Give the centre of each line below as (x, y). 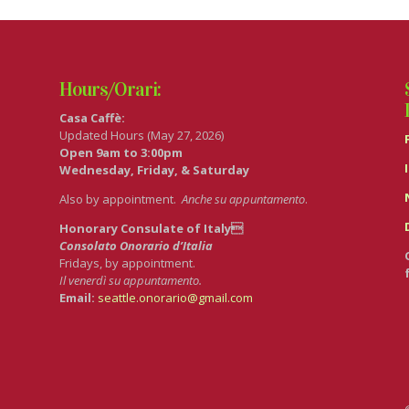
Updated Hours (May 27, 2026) (141, 135)
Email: (78, 297)
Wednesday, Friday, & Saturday (154, 169)
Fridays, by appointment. (127, 262)
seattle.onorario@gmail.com (175, 297)
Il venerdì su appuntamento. (130, 280)
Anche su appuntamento (243, 199)
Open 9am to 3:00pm (121, 152)
